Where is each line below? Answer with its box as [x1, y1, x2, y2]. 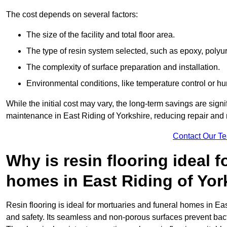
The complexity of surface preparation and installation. [26, 63, 220, 72]
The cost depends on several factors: [6, 10, 138, 19]
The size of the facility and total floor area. [26, 30, 175, 40]
